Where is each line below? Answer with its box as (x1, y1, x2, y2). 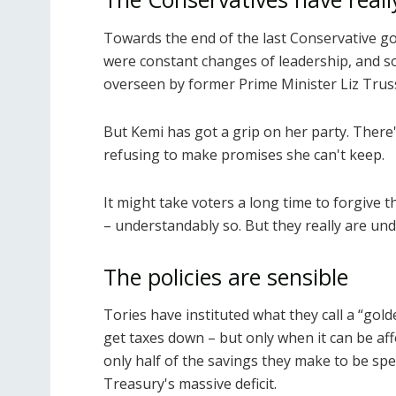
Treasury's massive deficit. (103, 374, 277, 394)
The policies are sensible (103, 261, 348, 292)
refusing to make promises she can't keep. (103, 144, 385, 164)
